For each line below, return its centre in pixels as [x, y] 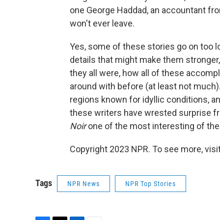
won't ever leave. [102, 23]
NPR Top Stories [151, 184]
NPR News [83, 184]
